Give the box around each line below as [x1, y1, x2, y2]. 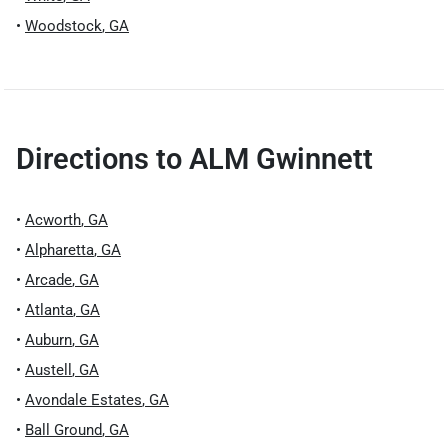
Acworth [25, 211, 81, 229]
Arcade [25, 271, 72, 289]
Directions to [16, 142, 189, 176]
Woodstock [25, 17, 102, 35]
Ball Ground [25, 421, 102, 439]
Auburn [25, 331, 72, 349]
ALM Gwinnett [189, 142, 373, 176]
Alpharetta [25, 241, 94, 259]
